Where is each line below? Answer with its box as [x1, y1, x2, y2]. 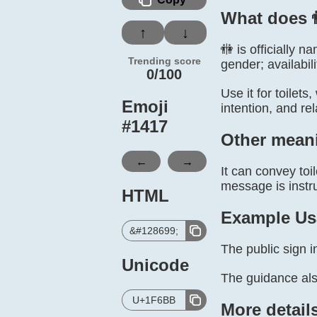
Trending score [127, 55, 201, 67]
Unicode [122, 255, 189, 275]
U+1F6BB [132, 294, 175, 306]
